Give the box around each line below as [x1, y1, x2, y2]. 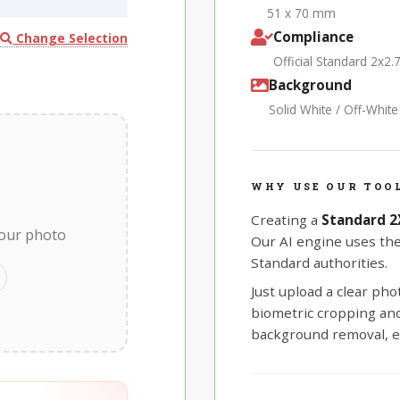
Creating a [251, 211, 321, 229]
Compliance [273, 28, 354, 46]
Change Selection [12, 29, 128, 46]
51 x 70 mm [267, 4, 336, 22]
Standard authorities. [251, 254, 387, 272]
